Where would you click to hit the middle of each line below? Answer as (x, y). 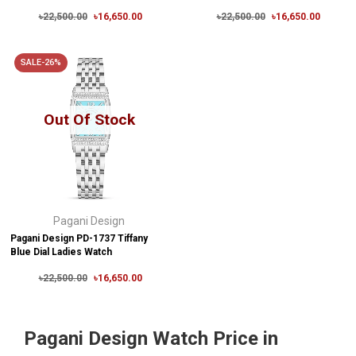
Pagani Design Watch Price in (151, 339)
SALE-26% (41, 62)
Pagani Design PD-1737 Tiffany (79, 238)
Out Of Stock (89, 119)
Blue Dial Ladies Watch (61, 252)
